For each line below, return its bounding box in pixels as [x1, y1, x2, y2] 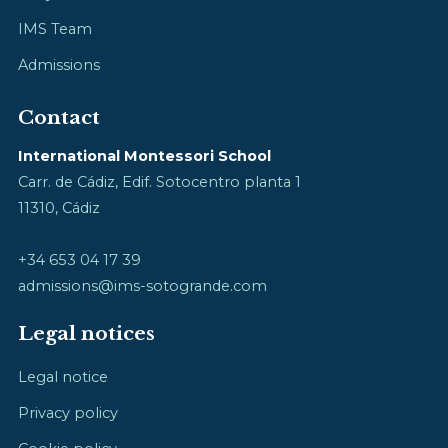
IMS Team [18, 19, 92, 38]
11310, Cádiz [18, 198, 100, 217]
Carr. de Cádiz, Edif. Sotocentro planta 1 [18, 172, 301, 191]
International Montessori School [18, 146, 271, 165]
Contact [18, 105, 100, 129]
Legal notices [18, 321, 155, 345]
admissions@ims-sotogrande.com [18, 276, 267, 295]
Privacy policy [18, 403, 118, 422]
